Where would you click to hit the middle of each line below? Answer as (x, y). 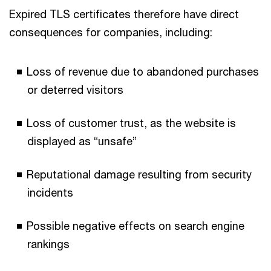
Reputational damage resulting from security (139, 174)
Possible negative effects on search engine (135, 226)
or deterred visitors (75, 90)
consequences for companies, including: (111, 32)
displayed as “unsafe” (82, 141)
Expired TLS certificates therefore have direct (124, 14)
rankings (48, 244)
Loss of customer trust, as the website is (131, 123)
